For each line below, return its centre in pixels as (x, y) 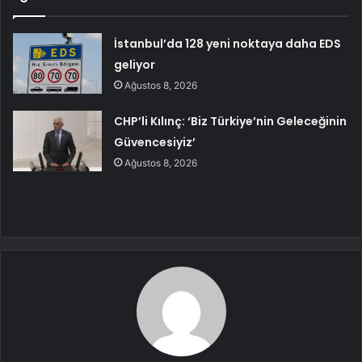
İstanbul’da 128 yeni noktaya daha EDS (228, 44)
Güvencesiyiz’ (155, 143)
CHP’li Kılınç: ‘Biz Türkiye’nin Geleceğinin (231, 122)
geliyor (135, 65)
